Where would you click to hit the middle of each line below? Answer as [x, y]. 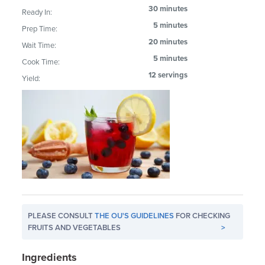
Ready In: [37, 12]
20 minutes [168, 42]
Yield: [31, 78]
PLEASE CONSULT [62, 216]
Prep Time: [40, 29]
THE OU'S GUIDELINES [135, 216]
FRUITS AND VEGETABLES [75, 227]
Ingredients [50, 257]
